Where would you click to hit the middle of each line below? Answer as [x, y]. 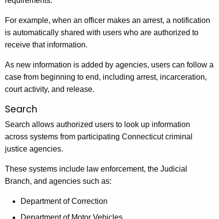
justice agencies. [34, 149]
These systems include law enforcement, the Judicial [96, 169]
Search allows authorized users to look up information [98, 124]
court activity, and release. [50, 89]
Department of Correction [64, 201]
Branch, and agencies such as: [58, 181]
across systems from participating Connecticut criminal [99, 136]
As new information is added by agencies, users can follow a [109, 65]
